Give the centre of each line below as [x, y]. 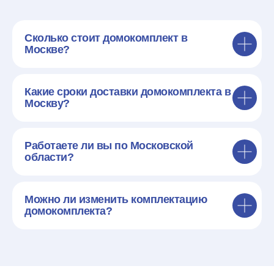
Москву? [47, 104]
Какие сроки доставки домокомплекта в [128, 92]
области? [49, 157]
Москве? [47, 50]
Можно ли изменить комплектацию [116, 200]
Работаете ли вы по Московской [109, 146]
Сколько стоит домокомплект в [106, 38]
